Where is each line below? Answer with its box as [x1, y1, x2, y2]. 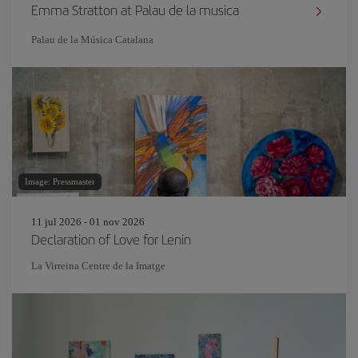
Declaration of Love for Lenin [31, 229, 191, 249]
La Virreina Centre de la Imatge [31, 260, 165, 272]
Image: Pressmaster [25, 177, 95, 186]
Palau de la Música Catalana [31, 34, 153, 46]
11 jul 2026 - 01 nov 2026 [31, 216, 145, 228]
